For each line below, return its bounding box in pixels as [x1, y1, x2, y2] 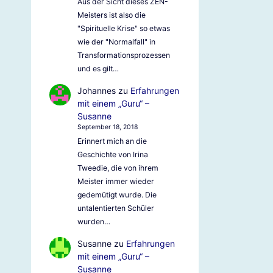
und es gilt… [77, 64, 119, 74]
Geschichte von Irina [77, 149, 148, 159]
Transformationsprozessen [77, 51, 170, 60]
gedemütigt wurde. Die [77, 190, 157, 199]
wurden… [77, 216, 110, 226]
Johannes [77, 85, 116, 96]
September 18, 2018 [77, 123, 138, 132]
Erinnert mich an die [77, 136, 147, 146]
